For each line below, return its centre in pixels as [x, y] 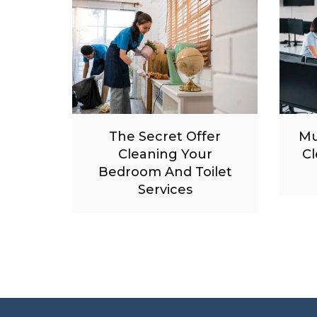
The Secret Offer [165, 136]
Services [165, 189]
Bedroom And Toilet [165, 172]
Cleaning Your [165, 154]
